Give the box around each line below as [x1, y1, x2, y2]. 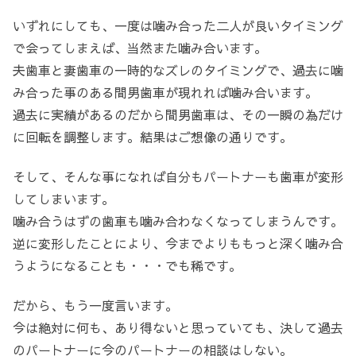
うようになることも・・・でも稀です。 [13, 257, 242, 275]
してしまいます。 [13, 190, 114, 208]
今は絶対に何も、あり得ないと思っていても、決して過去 [13, 319, 343, 337]
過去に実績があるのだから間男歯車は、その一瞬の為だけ [13, 105, 343, 123]
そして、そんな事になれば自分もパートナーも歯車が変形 [13, 168, 343, 186]
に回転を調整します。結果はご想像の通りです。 [13, 127, 292, 145]
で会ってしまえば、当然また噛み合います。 [13, 38, 267, 56]
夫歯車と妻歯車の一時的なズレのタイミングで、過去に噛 [13, 60, 343, 79]
